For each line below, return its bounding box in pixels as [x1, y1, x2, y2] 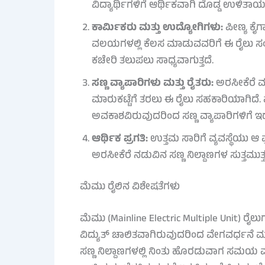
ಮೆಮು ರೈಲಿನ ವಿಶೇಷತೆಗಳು [79, 179, 180, 196]
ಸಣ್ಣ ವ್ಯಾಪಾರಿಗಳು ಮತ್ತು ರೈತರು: [91, 75, 214, 92]
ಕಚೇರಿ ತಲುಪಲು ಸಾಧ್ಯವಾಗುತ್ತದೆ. [91, 53, 214, 70]
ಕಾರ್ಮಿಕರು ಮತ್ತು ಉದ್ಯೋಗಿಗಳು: [91, 20, 223, 37]
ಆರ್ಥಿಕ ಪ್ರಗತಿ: [91, 131, 148, 148]
